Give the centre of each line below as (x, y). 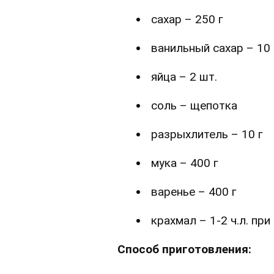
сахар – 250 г (187, 19)
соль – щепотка (194, 105)
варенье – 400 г (194, 191)
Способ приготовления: (184, 249)
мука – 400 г (185, 163)
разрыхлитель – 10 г (207, 134)
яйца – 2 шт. (184, 76)
